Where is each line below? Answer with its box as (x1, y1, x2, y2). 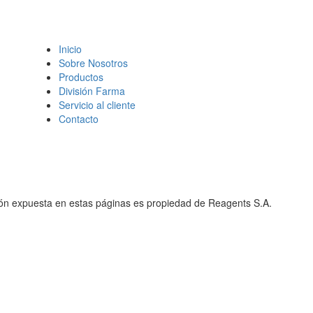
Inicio (59, 42, 82, 56)
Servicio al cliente (59, 98, 136, 112)
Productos (59, 70, 103, 84)
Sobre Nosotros (59, 56, 128, 70)
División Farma (59, 84, 125, 98)
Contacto (59, 112, 99, 126)
